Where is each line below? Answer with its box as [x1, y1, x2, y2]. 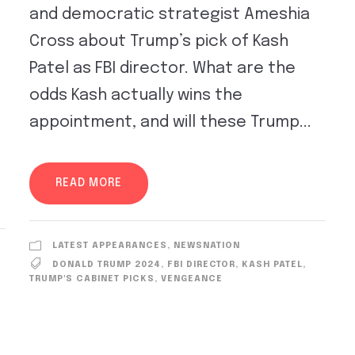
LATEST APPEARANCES [52, 240, 168, 250]
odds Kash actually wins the [29, 86, 243, 104]
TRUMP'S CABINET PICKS [29, 273, 155, 284]
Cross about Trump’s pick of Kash [29, 32, 289, 50]
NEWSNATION [174, 240, 241, 250]
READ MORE [55, 177, 122, 189]
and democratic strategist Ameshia [29, 6, 311, 23]
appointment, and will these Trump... [29, 113, 312, 131]
